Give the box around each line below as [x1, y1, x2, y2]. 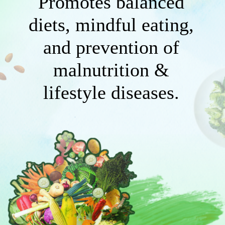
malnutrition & [53, 59, 169, 81]
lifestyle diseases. [43, 82, 179, 103]
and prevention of [43, 37, 179, 58]
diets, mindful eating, [28, 14, 194, 36]
